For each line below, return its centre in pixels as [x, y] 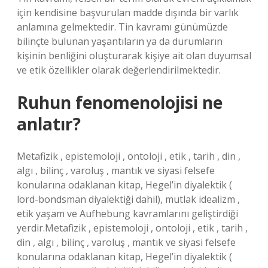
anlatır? [49, 124]
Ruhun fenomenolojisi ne [120, 102]
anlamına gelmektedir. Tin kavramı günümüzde [122, 27]
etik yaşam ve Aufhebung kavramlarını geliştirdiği [127, 214]
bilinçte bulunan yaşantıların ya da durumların [120, 41]
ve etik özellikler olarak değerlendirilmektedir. [119, 70]
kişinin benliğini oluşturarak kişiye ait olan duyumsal [134, 56]
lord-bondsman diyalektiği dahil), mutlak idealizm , [128, 199]
